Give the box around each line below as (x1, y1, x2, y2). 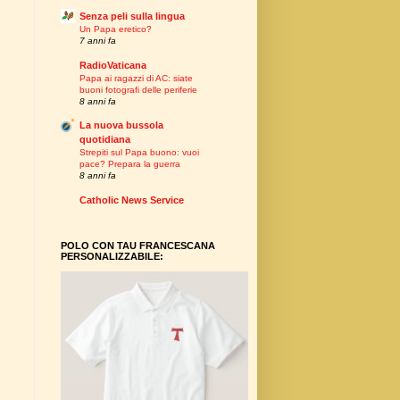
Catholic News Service (79, 194, 184, 205)
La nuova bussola (79, 120, 163, 131)
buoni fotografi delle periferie (79, 84, 197, 95)
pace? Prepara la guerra (79, 159, 180, 170)
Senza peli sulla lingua (79, 11, 185, 22)
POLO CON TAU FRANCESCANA (61, 240, 215, 252)
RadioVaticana (79, 59, 146, 71)
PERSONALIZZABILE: (61, 251, 163, 262)
